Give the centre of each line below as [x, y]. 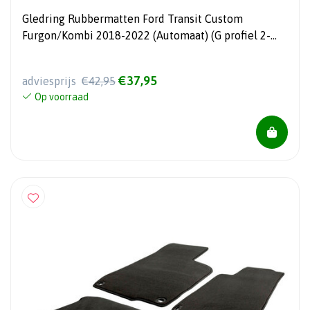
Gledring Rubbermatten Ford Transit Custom [133, 19]
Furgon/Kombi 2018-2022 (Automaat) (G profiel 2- [146, 36]
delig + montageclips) [76, 52]
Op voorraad [62, 97]
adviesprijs [51, 81]
